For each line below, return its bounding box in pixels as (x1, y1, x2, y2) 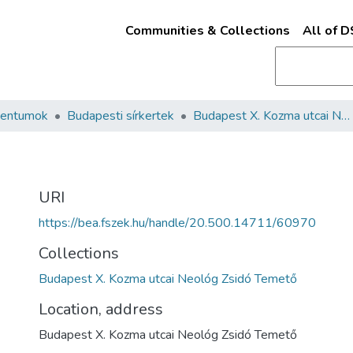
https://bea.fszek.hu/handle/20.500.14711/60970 (39, 214, 316, 232)
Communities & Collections (124, 22, 290, 39)
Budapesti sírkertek (67, 107, 174, 124)
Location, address (39, 299, 163, 320)
